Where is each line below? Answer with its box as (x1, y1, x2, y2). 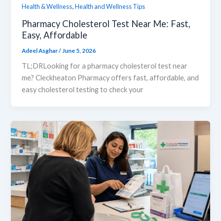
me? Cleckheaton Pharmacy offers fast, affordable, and (22, 74, 199, 82)
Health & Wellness (22, 2, 73, 10)
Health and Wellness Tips (75, 2, 146, 10)
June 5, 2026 (62, 46, 96, 54)
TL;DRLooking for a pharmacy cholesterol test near (22, 62, 188, 71)
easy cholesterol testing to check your (22, 85, 144, 94)
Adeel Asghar (22, 46, 59, 54)
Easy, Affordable (22, 29, 88, 40)
